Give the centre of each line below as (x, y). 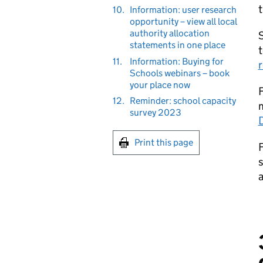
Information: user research (183, 10)
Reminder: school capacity (183, 101)
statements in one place (177, 45)
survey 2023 (155, 112)
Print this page (164, 142)
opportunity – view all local (183, 21)
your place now (160, 85)
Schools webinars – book (179, 73)
